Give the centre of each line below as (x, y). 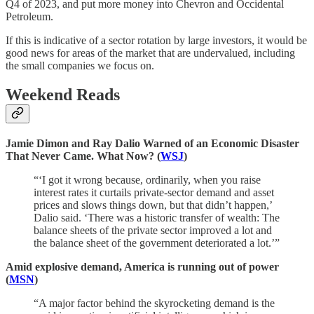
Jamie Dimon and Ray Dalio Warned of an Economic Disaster (152, 144)
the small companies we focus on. (80, 65)
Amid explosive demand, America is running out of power (142, 267)
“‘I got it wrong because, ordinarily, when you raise (147, 180)
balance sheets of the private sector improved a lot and (153, 231)
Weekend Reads (65, 95)
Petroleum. (29, 16)
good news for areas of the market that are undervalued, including (150, 53)
